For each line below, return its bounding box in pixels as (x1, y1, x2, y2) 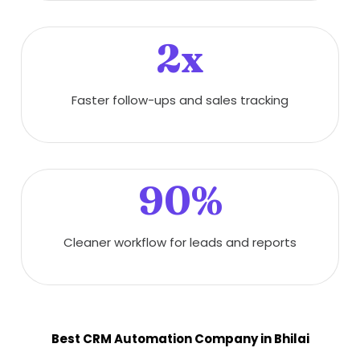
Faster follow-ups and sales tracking (72, 92, 288, 108)
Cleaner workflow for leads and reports (63, 234, 297, 251)
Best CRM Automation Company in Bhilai (51, 330, 309, 347)
